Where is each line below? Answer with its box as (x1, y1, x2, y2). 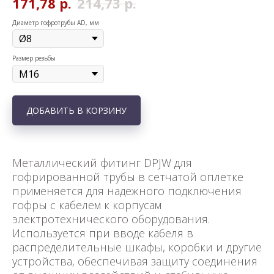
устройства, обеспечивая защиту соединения (12, 254, 257, 269)
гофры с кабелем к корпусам (12, 198, 161, 213)
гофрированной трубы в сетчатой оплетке (12, 169, 243, 185)
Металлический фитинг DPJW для (12, 155, 192, 171)
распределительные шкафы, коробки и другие (12, 240, 262, 255)
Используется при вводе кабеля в (12, 226, 193, 241)
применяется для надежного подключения (12, 183, 242, 199)
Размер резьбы (12, 54, 56, 62)
